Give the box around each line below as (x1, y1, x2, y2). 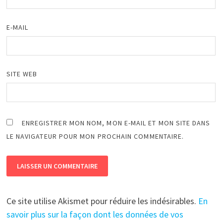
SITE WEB (6, 69, 38, 78)
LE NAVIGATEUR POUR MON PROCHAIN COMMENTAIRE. (6, 131, 184, 141)
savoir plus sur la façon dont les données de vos (6, 208, 183, 220)
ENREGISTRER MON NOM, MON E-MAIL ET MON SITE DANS (21, 118, 211, 127)
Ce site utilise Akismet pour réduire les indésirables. (6, 195, 198, 207)
